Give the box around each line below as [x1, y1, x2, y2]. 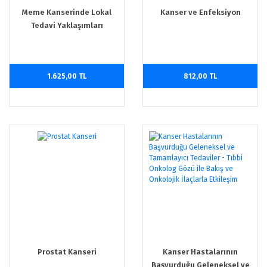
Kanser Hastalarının [163, 247, 238, 256]
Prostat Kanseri [37, 247, 97, 256]
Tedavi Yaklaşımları [30, 21, 103, 30]
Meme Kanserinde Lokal [22, 8, 111, 17]
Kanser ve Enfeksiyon [160, 8, 241, 17]
